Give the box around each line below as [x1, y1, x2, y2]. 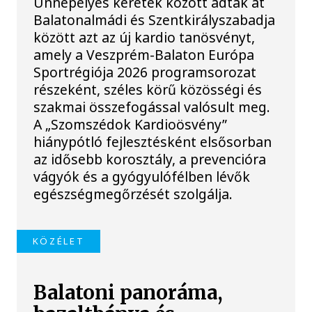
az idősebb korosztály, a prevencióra [33, 149, 267, 169]
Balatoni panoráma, [33, 281, 224, 306]
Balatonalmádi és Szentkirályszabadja [33, 10, 276, 29]
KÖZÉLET [32, 234, 85, 247]
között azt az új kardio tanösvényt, [33, 27, 256, 47]
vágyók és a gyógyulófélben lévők [33, 166, 251, 186]
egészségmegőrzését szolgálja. [33, 184, 233, 203]
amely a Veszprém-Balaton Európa [33, 45, 255, 64]
